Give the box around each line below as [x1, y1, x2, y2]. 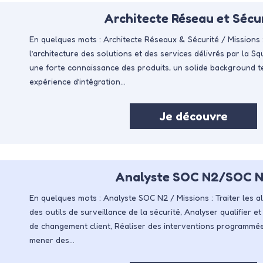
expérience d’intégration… [29, 76, 126, 87]
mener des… [29, 235, 75, 245]
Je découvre [159, 109, 228, 124]
